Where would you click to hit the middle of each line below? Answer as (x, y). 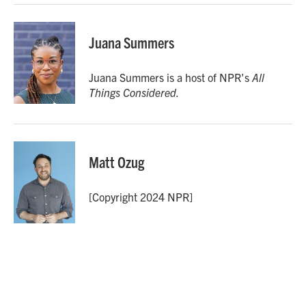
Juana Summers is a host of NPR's (170, 77)
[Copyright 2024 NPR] (141, 197)
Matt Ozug (116, 162)
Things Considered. (134, 92)
